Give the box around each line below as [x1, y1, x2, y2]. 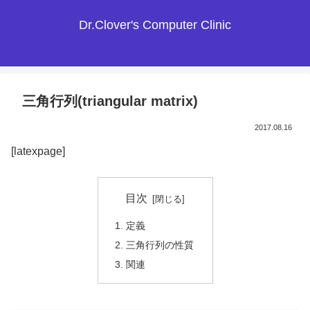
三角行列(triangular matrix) [22, 93, 198, 109]
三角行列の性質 [125, 239, 194, 251]
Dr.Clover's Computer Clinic [79, 18, 231, 32]
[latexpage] [11, 145, 65, 158]
